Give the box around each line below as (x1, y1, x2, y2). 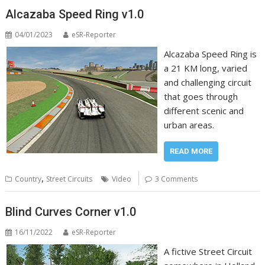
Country (15, 174, 42, 184)
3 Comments (155, 174, 198, 184)
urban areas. (163, 119, 214, 131)
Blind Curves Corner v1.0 (5, 204, 137, 219)
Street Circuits (46, 174, 93, 184)
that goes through (163, 91, 238, 102)
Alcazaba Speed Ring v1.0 (5, 7, 144, 21)
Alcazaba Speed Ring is (163, 48, 257, 60)
